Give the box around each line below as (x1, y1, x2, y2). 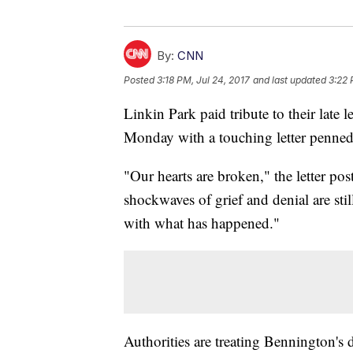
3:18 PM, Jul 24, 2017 (157, 74, 250, 87)
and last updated (253, 74, 326, 87)
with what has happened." (124, 213, 280, 233)
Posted (124, 74, 157, 87)
